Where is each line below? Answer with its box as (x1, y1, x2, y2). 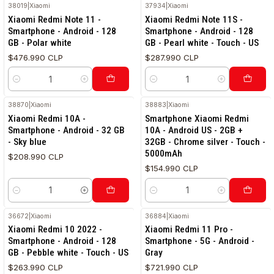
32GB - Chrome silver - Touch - (145, 136, 266, 148)
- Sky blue (8, 136, 47, 148)
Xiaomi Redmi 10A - (8, 113, 86, 125)
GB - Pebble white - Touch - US (8, 247, 129, 259)
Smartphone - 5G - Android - (145, 235, 255, 247)
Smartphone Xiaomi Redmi (145, 113, 250, 125)
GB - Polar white (8, 37, 72, 48)
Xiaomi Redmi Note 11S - (145, 13, 243, 25)
